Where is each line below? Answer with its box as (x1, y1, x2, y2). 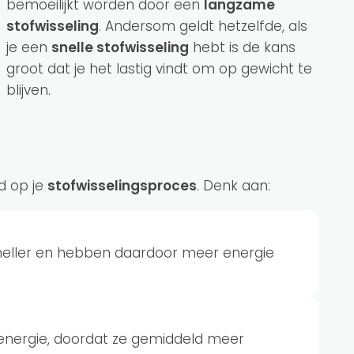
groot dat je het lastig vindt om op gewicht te (6, 59, 312, 78)
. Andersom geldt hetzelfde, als (99, 17, 307, 36)
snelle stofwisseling (51, 38, 189, 57)
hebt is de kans (189, 38, 296, 57)
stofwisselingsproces (47, 176, 197, 195)
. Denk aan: (197, 176, 274, 195)
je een (6, 38, 51, 57)
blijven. (6, 81, 51, 100)
